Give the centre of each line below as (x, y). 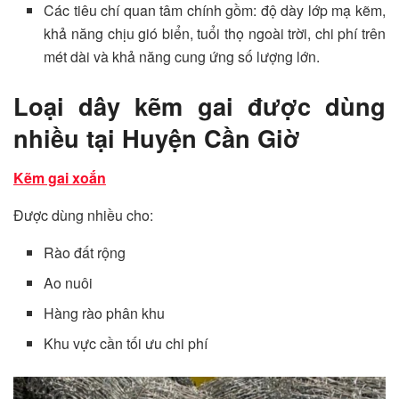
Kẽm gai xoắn (60, 177)
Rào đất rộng (85, 252)
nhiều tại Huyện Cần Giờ (157, 137)
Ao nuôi (69, 282)
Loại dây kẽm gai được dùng (199, 105)
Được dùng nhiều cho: (83, 215)
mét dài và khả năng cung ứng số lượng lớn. (182, 56)
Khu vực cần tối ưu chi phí (126, 343)
